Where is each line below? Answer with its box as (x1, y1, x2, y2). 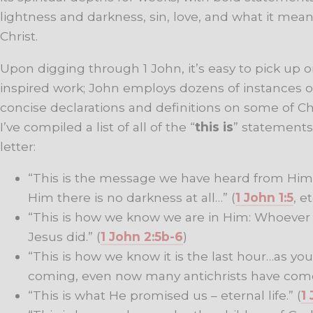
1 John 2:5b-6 (101, 228, 183, 244)
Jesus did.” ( (28, 228, 101, 244)
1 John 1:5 (235, 189, 293, 205)
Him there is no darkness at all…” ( (28, 189, 235, 205)
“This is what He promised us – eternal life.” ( (28, 287, 301, 303)
